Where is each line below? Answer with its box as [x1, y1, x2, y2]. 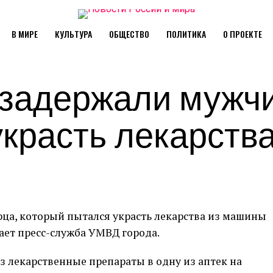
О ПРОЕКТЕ [222, 27, 262, 40]
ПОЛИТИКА [166, 27, 206, 40]
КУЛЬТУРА [54, 27, 92, 40]
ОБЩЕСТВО [108, 27, 149, 40]
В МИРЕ [11, 27, 38, 40]
